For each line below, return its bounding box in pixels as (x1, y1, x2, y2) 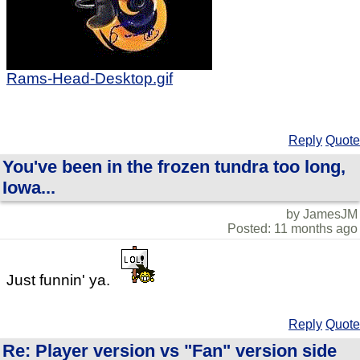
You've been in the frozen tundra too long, (2, 157, 346, 178)
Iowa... (2, 178, 55, 198)
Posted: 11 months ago (227, 222, 358, 236)
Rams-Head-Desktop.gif (6, 70, 173, 88)
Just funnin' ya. (6, 272, 114, 289)
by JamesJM (286, 207, 358, 222)
